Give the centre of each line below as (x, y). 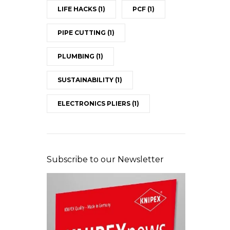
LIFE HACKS (78, 9)
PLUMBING (76, 56)
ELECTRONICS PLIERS (94, 103)
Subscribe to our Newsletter (105, 159)
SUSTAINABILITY (86, 80)
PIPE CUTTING (82, 32)
